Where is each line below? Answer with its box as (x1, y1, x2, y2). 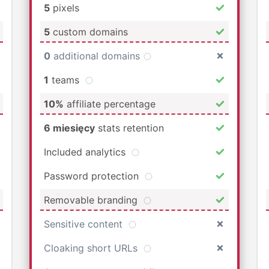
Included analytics (44, 145, 128, 158)
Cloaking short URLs (44, 241, 141, 254)
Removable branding (44, 193, 141, 206)
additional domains (50, 49, 143, 62)
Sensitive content (44, 217, 125, 230)
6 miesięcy (44, 121, 95, 134)
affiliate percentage (64, 97, 156, 110)
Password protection (44, 169, 142, 182)
